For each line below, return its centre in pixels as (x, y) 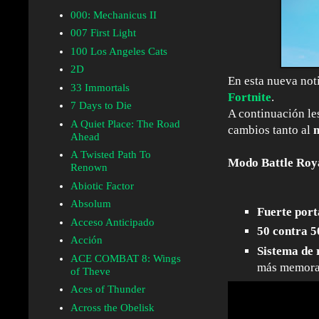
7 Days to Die (101, 106)
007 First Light (103, 33)
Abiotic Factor (102, 185)
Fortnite (250, 98)
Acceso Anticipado (112, 222)
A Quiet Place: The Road (125, 124)
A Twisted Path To (110, 155)
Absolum (90, 204)
